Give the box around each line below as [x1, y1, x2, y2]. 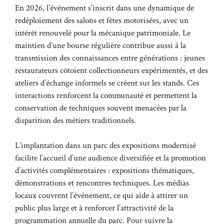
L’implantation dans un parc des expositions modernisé [15, 140, 196, 151]
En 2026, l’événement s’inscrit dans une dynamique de [15, 2, 194, 13]
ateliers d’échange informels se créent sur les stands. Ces [15, 77, 199, 88]
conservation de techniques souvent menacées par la [15, 102, 186, 113]
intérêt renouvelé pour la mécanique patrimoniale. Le [15, 27, 190, 38]
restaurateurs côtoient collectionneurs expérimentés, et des [15, 64, 208, 76]
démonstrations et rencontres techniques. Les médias [15, 177, 189, 188]
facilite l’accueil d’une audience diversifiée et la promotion [15, 152, 206, 163]
